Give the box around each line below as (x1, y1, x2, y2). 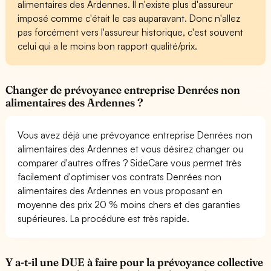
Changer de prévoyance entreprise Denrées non (5, 83, 241, 97)
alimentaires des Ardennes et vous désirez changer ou (18, 143, 244, 155)
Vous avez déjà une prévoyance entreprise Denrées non (18, 129, 253, 141)
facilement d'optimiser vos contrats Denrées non (18, 171, 222, 183)
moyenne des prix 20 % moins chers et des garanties (18, 198, 241, 211)
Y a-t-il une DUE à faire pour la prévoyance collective (5, 255, 264, 269)
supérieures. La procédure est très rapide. (18, 212, 190, 224)
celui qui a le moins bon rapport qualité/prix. (18, 40, 198, 52)
